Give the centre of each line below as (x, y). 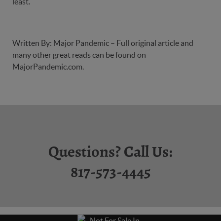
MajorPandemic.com (47, 67)
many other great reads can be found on (79, 55)
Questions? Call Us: (110, 152)
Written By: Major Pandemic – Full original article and (103, 43)
